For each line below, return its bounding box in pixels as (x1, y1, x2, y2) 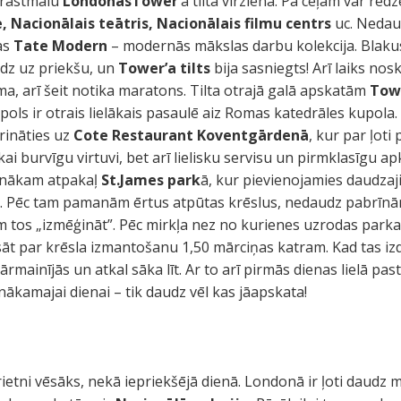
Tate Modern (13, 36, 108, 55)
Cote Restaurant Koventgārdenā (73, 125, 310, 145)
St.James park (101, 170, 201, 190)
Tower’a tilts (118, 58, 211, 78)
